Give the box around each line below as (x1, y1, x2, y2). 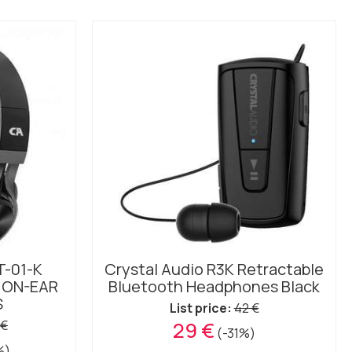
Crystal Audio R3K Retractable (104, 258, 324, 280)
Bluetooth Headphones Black (108, 276, 320, 297)
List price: (169, 299, 232, 317)
